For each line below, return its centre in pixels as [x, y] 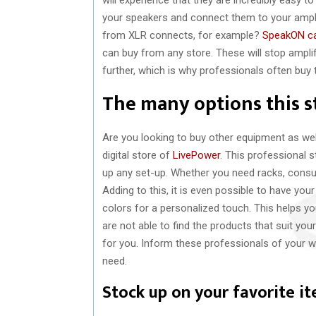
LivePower [196, 155]
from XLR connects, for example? [182, 35]
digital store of [138, 155]
